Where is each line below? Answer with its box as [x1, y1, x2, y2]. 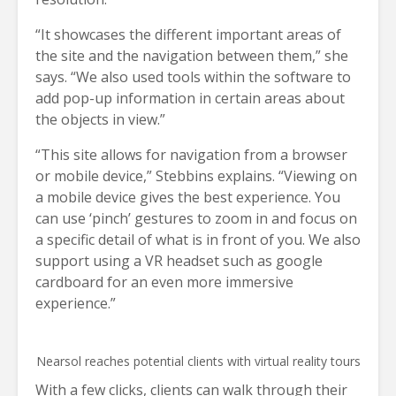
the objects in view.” [35, 110, 165, 130]
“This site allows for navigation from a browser [35, 145, 347, 165]
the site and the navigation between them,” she [35, 46, 348, 66]
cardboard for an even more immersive [35, 272, 293, 293]
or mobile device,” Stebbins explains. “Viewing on [35, 166, 357, 187]
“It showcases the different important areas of [35, 25, 341, 45]
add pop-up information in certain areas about [35, 88, 345, 109]
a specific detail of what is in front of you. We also [35, 230, 361, 250]
